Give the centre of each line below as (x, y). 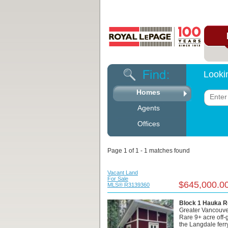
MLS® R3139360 (129, 185)
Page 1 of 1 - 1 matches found (149, 151)
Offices (148, 124)
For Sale (118, 179)
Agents (148, 108)
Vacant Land (123, 173)
